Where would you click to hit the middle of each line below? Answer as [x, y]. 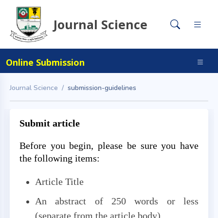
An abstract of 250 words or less [117, 201]
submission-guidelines [102, 88]
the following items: [60, 158]
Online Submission [45, 62]
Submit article [50, 123]
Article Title [59, 182]
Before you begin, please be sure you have [109, 145]
